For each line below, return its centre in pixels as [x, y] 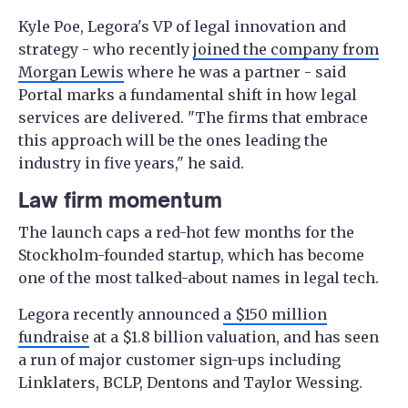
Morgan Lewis [71, 72]
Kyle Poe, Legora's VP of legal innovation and [182, 27]
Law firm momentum [120, 200]
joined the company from [286, 50]
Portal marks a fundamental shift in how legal [188, 95]
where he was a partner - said [235, 72]
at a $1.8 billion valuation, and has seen [234, 337]
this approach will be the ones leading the [173, 141]
